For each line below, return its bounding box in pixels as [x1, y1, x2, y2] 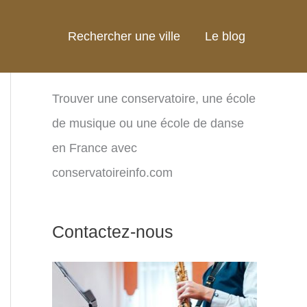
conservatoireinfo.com [52, 166, 173, 180]
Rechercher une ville [68, 29, 180, 43]
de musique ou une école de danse [52, 116, 244, 130]
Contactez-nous [52, 222, 173, 242]
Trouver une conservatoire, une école [52, 92, 256, 106]
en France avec [52, 141, 137, 155]
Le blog [205, 29, 245, 43]
